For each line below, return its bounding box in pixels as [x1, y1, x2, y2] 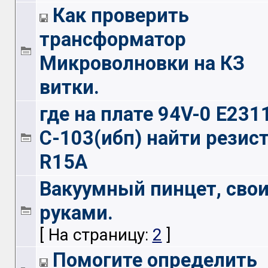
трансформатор [39, 28, 186, 51]
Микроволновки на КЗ [39, 52, 245, 75]
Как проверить [52, 4, 189, 27]
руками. [39, 202, 113, 224]
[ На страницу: [39, 225, 153, 245]
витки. [39, 76, 99, 99]
